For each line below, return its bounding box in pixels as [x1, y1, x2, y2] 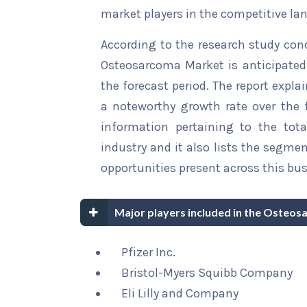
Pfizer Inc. [121, 245, 175, 260]
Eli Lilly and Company [121, 286, 238, 301]
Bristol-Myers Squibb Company [121, 265, 293, 280]
